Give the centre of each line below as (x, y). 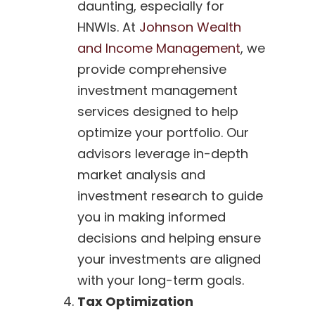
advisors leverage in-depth (162, 153)
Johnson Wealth (190, 27)
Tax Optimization (135, 301)
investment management (157, 90)
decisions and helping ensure (169, 238)
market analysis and (141, 174)
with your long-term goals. (160, 280)
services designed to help (157, 111)
